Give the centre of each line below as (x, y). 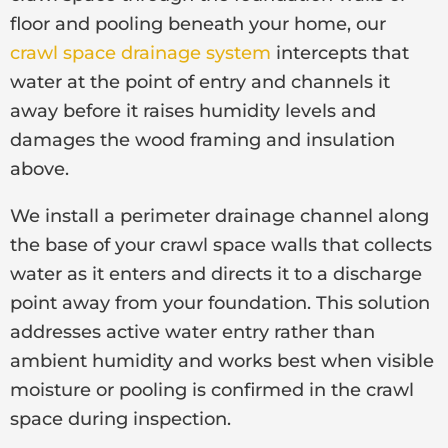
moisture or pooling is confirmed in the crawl (212, 389)
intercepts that (340, 52)
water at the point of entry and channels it (200, 81)
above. (39, 168)
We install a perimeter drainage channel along (219, 215)
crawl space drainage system (140, 52)
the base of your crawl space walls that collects (221, 244)
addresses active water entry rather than (192, 331)
